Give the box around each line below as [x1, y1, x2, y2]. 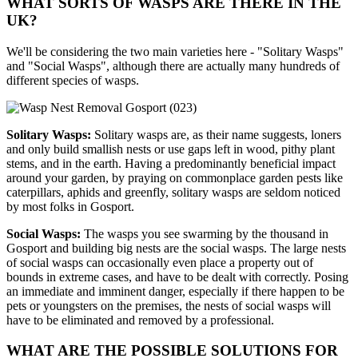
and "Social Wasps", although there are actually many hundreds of [6, 58, 340, 73]
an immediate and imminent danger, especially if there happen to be [6, 284, 344, 298]
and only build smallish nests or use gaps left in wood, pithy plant [6, 141, 335, 156]
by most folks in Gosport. [6, 199, 134, 213]
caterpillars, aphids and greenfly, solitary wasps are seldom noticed [6, 185, 340, 199]
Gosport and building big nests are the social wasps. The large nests [6, 241, 346, 255]
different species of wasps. [6, 73, 139, 87]
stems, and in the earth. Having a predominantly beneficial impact [6, 156, 336, 170]
